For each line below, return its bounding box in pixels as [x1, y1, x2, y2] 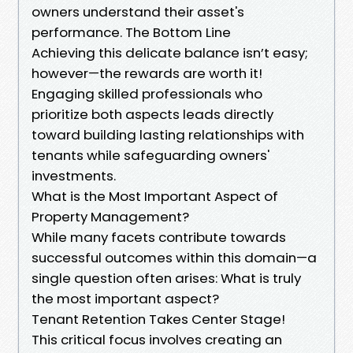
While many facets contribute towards [32, 227, 286, 247]
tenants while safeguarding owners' [32, 145, 269, 165]
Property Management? [32, 206, 189, 226]
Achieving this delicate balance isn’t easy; [32, 43, 308, 62]
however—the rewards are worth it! [32, 63, 262, 83]
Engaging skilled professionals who [32, 84, 262, 103]
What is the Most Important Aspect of [32, 186, 278, 206]
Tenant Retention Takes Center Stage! [32, 309, 285, 329]
